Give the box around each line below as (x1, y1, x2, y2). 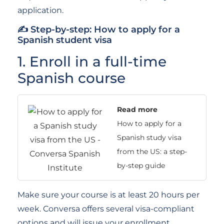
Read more (117, 104, 157, 114)
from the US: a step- (117, 146, 187, 156)
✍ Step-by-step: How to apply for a (17, 23, 180, 35)
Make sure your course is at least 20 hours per (17, 189, 199, 199)
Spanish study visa (117, 132, 181, 142)
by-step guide (117, 160, 165, 170)
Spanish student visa (17, 34, 112, 45)
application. (17, 5, 63, 15)
